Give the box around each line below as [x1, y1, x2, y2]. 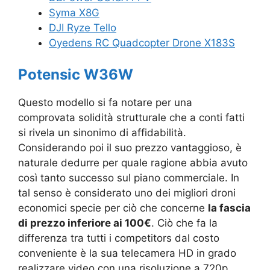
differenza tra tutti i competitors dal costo [18, 231, 219, 244]
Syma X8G [49, 7, 99, 19]
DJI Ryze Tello [49, 22, 116, 34]
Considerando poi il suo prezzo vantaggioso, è [18, 141, 242, 154]
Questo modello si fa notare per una [18, 96, 192, 108]
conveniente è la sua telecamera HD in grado [18, 246, 236, 259]
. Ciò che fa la [151, 216, 218, 229]
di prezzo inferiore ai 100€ [18, 216, 151, 229]
